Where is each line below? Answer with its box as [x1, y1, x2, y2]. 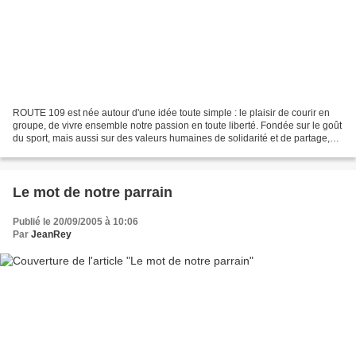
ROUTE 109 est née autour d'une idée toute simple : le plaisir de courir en [13, 107, 330, 119]
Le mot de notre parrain [13, 184, 172, 201]
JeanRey [31, 229, 72, 241]
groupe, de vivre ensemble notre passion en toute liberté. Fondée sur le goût [13, 120, 342, 132]
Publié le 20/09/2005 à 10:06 [13, 216, 138, 228]
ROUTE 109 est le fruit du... [13, 145, 130, 157]
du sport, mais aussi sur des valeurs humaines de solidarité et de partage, [13, 133, 330, 145]
